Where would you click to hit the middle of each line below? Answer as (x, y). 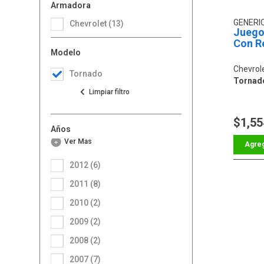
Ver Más (81, 141)
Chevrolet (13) (100, 23)
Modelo (66, 52)
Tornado (86, 73)
